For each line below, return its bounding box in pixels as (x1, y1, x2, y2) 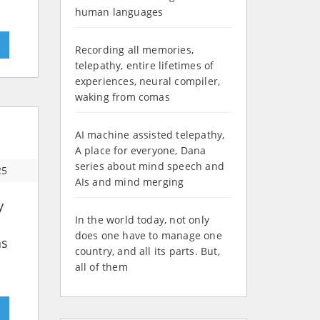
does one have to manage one (74, 229, 222, 243)
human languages (74, 5, 164, 19)
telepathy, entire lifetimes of (74, 59, 214, 73)
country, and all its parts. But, (74, 244, 220, 259)
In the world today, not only (74, 213, 210, 227)
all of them (74, 260, 128, 274)
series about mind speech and (74, 159, 225, 174)
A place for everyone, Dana (74, 144, 206, 158)
